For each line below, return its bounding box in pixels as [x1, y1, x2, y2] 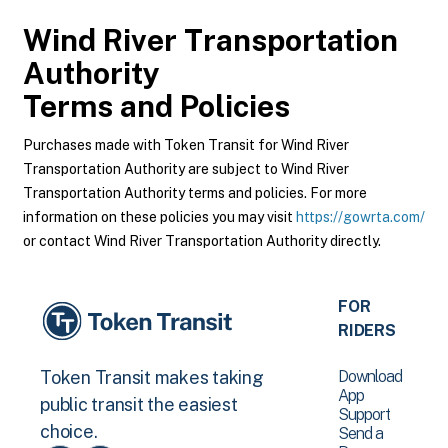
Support [338, 405, 391, 424]
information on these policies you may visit [23, 209, 296, 225]
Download [338, 367, 403, 386]
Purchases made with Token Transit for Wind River [23, 137, 349, 153]
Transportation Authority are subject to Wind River [23, 161, 349, 177]
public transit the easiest [40, 394, 238, 416]
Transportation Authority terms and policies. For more [23, 185, 367, 201]
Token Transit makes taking [40, 367, 264, 389]
